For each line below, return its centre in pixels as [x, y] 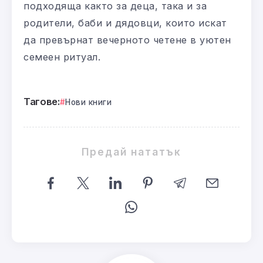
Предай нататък [131, 152]
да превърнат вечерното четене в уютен [127, 40]
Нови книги [89, 102]
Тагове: [42, 102]
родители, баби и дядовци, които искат [125, 23]
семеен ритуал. [62, 57]
